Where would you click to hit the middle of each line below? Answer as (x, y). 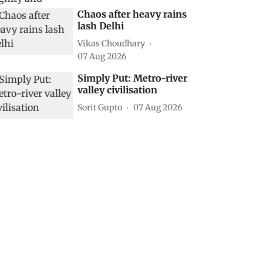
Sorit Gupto (100, 107)
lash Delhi (101, 26)
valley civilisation (118, 90)
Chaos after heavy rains (132, 14)
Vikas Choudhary (112, 43)
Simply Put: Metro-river (133, 78)
